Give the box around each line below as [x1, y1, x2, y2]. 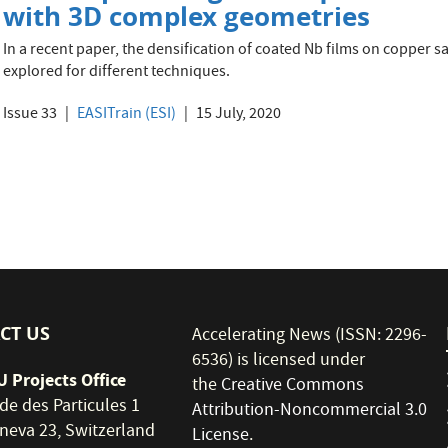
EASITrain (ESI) [77, 103, 177, 127]
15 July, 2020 [193, 103, 282, 127]
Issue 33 [3, 103, 58, 127]
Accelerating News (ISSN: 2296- [192, 323, 428, 350]
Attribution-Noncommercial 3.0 [192, 398, 428, 425]
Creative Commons [221, 373, 365, 400]
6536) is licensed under [192, 348, 366, 375]
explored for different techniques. [3, 61, 231, 85]
